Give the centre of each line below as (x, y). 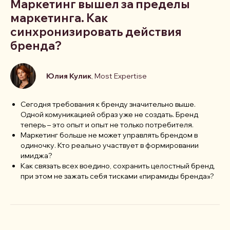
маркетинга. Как (59, 18)
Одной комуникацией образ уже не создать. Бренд (109, 115)
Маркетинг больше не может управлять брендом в (109, 135)
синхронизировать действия (96, 32)
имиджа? (36, 156)
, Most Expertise (119, 76)
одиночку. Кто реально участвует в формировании (110, 146)
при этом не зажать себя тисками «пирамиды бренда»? (117, 176)
